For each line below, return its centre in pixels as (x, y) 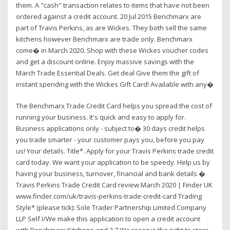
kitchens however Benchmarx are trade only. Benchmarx (104, 39)
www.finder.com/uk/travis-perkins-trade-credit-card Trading (109, 196)
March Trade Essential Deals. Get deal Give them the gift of (108, 73)
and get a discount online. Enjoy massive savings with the (105, 61)
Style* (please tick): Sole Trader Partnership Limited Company (111, 208)
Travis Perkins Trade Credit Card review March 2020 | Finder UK (114, 185)
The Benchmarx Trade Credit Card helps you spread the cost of (114, 106)
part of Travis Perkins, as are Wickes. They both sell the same (112, 27)
